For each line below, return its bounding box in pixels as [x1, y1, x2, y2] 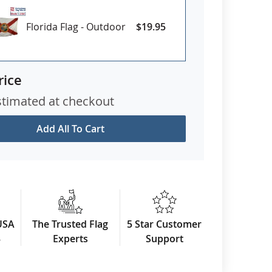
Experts [52, 231, 88, 245]
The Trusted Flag [32, 217, 109, 231]
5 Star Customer [127, 217, 202, 231]
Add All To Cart [36, 121, 104, 135]
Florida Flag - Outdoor [26, 19, 126, 33]
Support [145, 231, 183, 245]
